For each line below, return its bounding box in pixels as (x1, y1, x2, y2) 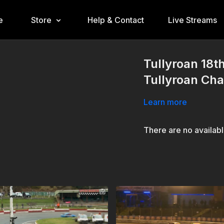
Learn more (143, 97, 187, 107)
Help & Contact (87, 15, 144, 25)
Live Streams (167, 15, 217, 25)
